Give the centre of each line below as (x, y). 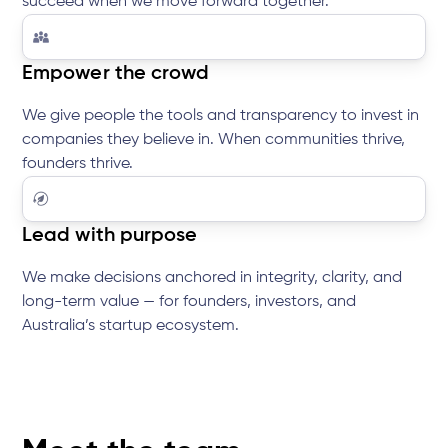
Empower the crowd (115, 74)
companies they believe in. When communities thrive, (214, 140)
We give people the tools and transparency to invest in (221, 116)
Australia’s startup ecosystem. (131, 326)
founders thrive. (78, 164)
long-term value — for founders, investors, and (189, 302)
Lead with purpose (109, 236)
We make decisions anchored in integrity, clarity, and (212, 278)
